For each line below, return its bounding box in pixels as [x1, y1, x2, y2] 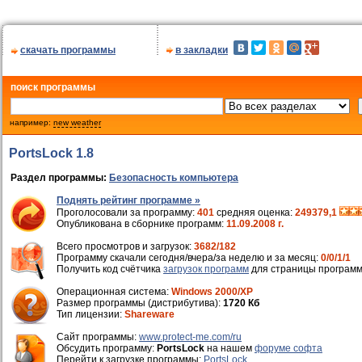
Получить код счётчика [57, 263, 163, 275]
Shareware [124, 309, 175, 320]
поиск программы [11, 82, 95, 93]
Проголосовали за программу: [57, 207, 197, 218]
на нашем [204, 343, 255, 354]
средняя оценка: [214, 207, 295, 218]
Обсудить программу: [57, 343, 157, 354]
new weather [53, 118, 101, 127]
